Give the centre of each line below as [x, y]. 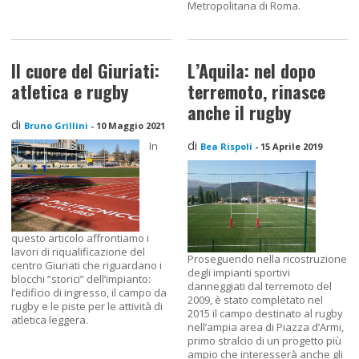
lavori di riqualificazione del [79, 252]
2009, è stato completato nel [255, 300]
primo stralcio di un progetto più [264, 341]
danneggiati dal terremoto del [260, 286]
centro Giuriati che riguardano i [87, 266]
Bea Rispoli [226, 146]
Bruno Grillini [56, 125]
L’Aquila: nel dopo [252, 70]
